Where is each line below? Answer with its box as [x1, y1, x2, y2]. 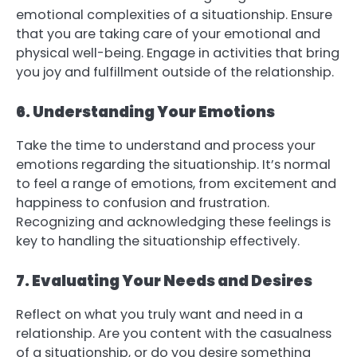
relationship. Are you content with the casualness [16, 324, 331, 343]
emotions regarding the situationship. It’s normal [16, 155, 331, 174]
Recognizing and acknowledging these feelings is [16, 212, 331, 231]
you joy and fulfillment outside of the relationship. [16, 62, 334, 81]
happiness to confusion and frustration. [16, 193, 269, 212]
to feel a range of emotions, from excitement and [16, 174, 336, 193]
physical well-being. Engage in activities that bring [16, 43, 339, 62]
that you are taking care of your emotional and [16, 24, 320, 43]
